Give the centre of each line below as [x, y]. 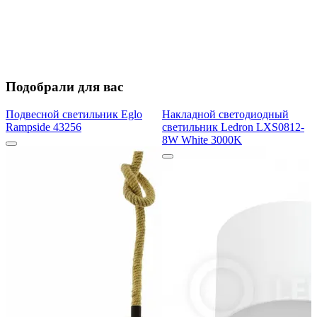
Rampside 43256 [44, 127]
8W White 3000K [202, 139]
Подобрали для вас [64, 87]
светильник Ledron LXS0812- [233, 127]
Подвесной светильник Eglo [74, 114]
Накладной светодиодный [225, 114]
